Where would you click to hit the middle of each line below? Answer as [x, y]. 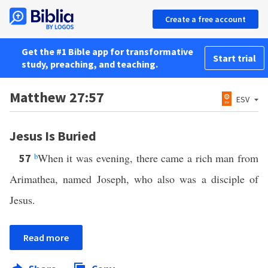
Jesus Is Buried [53, 136]
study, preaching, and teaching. [90, 64]
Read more [46, 237]
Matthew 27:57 [57, 97]
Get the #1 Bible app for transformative [107, 51]
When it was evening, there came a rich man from [148, 158]
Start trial [234, 58]
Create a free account [205, 19]
